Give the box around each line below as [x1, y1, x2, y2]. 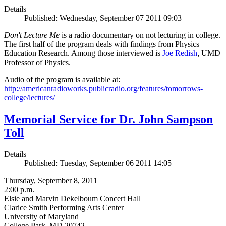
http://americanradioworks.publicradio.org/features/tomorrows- [4, 84, 203, 93]
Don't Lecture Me [4, 30, 62, 39]
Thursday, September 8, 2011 [4, 176, 97, 185]
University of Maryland [4, 212, 79, 221]
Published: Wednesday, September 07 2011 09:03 [24, 13, 182, 22]
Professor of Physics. [4, 58, 71, 67]
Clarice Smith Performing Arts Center [4, 203, 124, 212]
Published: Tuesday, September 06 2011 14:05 [24, 158, 172, 167]
